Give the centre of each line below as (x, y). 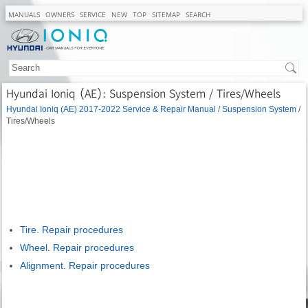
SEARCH (198, 14)
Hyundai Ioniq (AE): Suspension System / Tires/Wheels (143, 93)
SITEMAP (166, 14)
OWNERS (60, 14)
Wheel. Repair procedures (77, 247)
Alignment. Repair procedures (85, 265)
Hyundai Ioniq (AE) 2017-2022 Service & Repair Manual (111, 109)
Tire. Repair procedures (71, 229)
